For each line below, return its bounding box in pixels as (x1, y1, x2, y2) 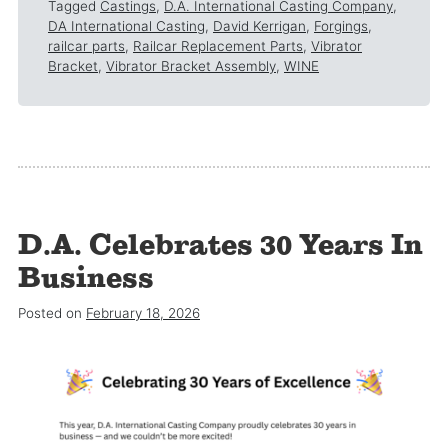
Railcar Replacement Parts (133, 38, 303, 55)
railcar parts (48, 38, 125, 55)
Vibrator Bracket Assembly (106, 58, 276, 75)
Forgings (314, 18, 368, 35)
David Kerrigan (213, 18, 306, 35)
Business (18, 261, 154, 294)
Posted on (18, 305, 86, 322)
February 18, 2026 (86, 305, 200, 322)
